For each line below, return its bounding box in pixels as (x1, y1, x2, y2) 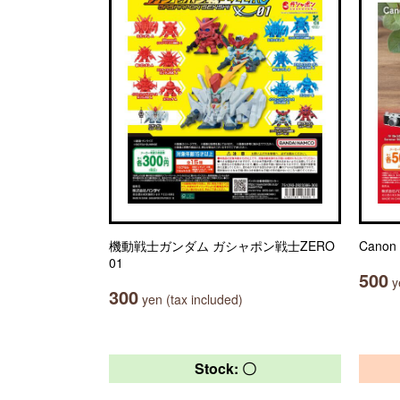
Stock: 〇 (194, 358, 256, 379)
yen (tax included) (138, 290, 243, 308)
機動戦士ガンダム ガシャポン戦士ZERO (109, 237, 335, 254)
